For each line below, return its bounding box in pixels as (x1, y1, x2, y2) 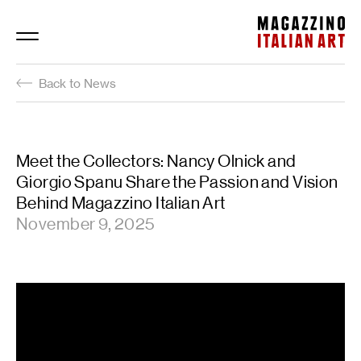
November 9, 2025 (16, 214, 156, 234)
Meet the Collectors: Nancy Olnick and (16, 151, 297, 172)
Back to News (39, 75, 116, 91)
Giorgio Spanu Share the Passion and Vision (16, 172, 338, 193)
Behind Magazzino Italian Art (16, 193, 226, 214)
